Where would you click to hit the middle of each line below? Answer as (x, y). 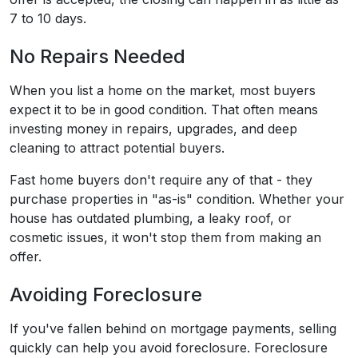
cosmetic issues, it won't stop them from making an (165, 238)
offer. (28, 257)
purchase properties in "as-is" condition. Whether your (177, 199)
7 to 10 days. (50, 19)
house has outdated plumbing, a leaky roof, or (151, 219)
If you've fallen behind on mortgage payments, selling (173, 329)
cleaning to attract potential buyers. (117, 148)
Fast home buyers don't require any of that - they (161, 180)
